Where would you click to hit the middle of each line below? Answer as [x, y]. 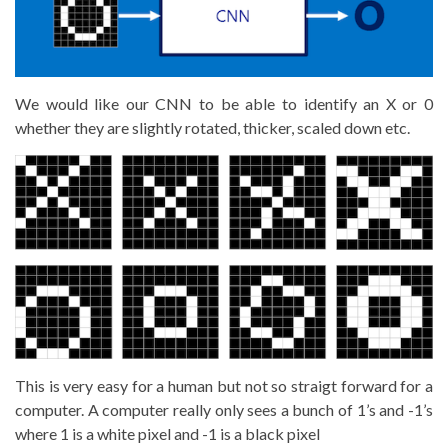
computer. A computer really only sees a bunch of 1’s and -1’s [224, 409]
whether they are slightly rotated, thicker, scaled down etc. [212, 127]
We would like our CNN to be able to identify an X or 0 [224, 103]
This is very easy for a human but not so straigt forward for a [224, 385]
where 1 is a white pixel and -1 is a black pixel [167, 433]
